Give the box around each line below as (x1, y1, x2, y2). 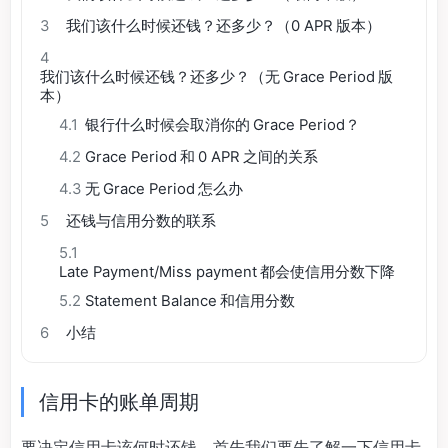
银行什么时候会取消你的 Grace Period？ (85, 115, 361, 134)
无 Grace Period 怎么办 (85, 179, 244, 198)
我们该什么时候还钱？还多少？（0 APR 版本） (66, 16, 382, 35)
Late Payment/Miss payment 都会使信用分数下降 (59, 262, 396, 281)
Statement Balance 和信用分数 (85, 291, 296, 310)
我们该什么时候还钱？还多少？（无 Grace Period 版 (40, 67, 393, 86)
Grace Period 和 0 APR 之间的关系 (85, 147, 319, 166)
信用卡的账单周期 (39, 389, 199, 414)
